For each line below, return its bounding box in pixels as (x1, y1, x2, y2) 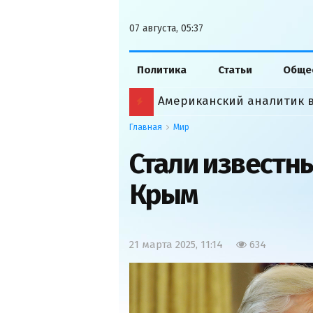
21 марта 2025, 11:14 (129, 238, 223, 251)
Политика (137, 64, 187, 76)
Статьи (217, 64, 252, 76)
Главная (129, 122, 162, 132)
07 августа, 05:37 (129, 22, 203, 34)
